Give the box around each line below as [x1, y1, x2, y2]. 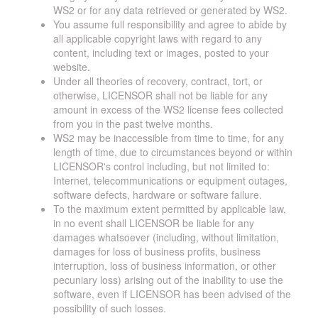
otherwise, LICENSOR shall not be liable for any [53, 88, 268, 102]
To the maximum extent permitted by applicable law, [53, 202, 286, 216]
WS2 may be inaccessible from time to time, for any [53, 131, 284, 145]
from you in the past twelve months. [53, 116, 213, 131]
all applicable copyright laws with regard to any [53, 31, 262, 45]
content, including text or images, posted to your [53, 45, 269, 60]
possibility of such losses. [53, 301, 166, 315]
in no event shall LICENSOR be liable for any [53, 216, 254, 230]
